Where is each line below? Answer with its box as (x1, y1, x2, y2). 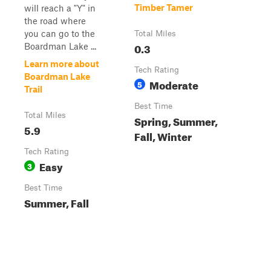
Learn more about (24, 58, 99, 69)
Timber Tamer (134, 2, 193, 13)
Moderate (149, 76, 198, 92)
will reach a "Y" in (24, 2, 96, 13)
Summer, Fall (24, 194, 89, 210)
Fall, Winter (134, 127, 192, 143)
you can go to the (24, 28, 95, 39)
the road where (24, 15, 86, 26)
